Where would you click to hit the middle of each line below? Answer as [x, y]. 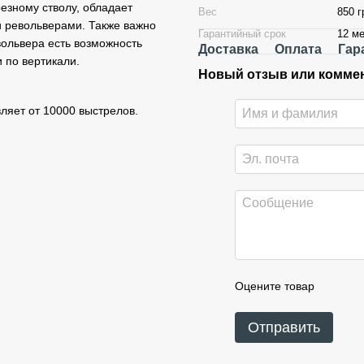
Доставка [228, 49]
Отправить [284, 327]
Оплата [298, 49]
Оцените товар [275, 286]
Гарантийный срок [242, 34]
